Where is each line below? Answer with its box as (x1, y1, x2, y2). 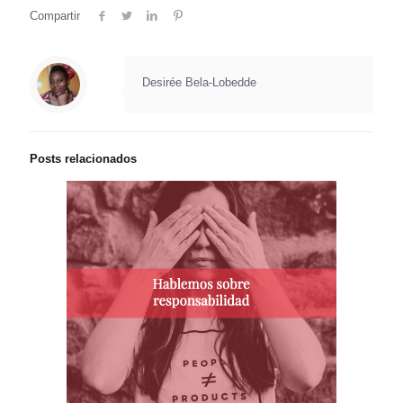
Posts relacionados (30, 152, 137, 166)
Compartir (30, 9, 80, 23)
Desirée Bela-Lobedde (142, 76, 256, 90)
